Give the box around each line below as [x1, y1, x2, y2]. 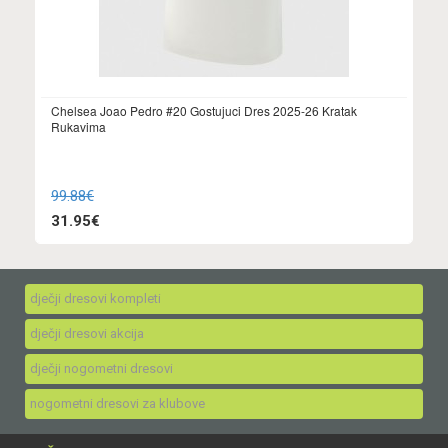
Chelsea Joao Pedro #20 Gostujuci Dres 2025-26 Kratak [51, 102, 357, 119]
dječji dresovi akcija [30, 326, 144, 341]
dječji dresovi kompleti [30, 291, 161, 306]
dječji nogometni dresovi [30, 361, 173, 376]
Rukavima [51, 118, 106, 135]
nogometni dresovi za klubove [30, 396, 205, 411]
